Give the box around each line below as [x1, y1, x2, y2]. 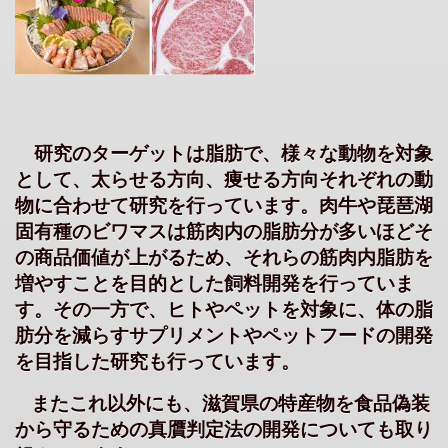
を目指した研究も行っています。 [15, 351, 300, 373]
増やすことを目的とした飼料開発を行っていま [15, 273, 414, 295]
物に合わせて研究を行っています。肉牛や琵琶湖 [15, 195, 433, 217]
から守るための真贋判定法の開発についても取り [15, 419, 433, 441]
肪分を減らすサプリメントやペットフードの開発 [15, 325, 433, 347]
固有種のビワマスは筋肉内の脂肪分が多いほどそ [15, 221, 433, 243]
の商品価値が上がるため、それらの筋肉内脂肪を [15, 247, 433, 269]
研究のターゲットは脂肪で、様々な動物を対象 [34, 143, 433, 165]
